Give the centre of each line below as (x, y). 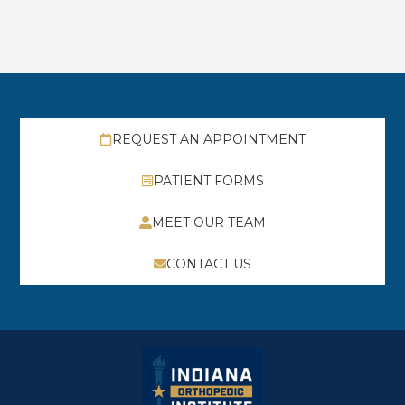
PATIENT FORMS (209, 181)
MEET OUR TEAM (209, 223)
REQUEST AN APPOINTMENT (209, 140)
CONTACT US (209, 264)
